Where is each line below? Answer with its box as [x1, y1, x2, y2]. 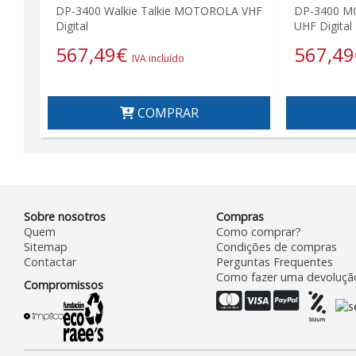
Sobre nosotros [24, 208, 106, 224]
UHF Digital [294, 17, 352, 33]
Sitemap [24, 238, 68, 254]
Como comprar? [215, 223, 301, 239]
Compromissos [24, 277, 103, 292]
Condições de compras [215, 238, 337, 254]
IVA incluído [132, 51, 184, 65]
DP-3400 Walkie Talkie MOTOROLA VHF [56, 2, 262, 18]
